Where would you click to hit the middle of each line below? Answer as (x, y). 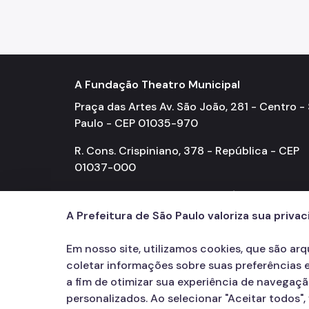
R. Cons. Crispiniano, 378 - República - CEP (187, 150)
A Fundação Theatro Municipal (157, 84)
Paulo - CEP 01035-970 (136, 123)
